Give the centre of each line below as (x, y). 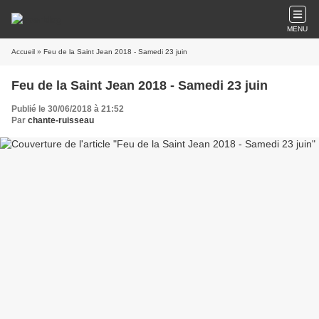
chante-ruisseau (61, 120)
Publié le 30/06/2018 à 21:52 (68, 109)
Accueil (23, 52)
